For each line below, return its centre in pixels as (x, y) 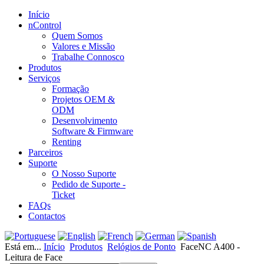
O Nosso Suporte (84, 174)
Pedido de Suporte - (89, 184)
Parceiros (45, 152)
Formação (70, 89)
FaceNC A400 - (210, 247)
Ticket (63, 195)
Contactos (47, 216)
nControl (45, 25)
